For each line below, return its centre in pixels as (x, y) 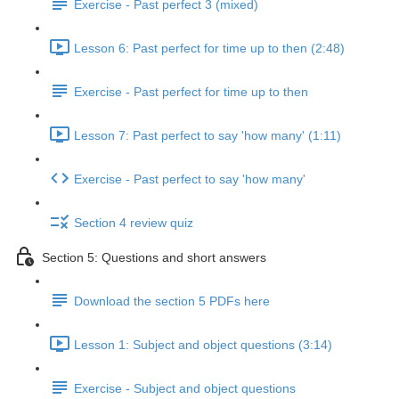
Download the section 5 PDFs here (172, 301)
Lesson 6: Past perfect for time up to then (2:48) (209, 49)
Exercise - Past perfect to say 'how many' (190, 179)
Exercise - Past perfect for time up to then (191, 92)
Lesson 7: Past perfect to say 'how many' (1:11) (208, 136)
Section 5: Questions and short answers (154, 258)
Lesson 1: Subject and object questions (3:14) (203, 345)
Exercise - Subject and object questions (185, 389)
